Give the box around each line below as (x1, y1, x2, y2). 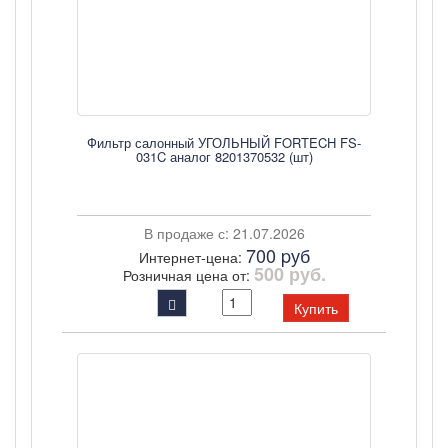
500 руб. (253, 261, 326, 287)
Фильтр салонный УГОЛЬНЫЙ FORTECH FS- (87, 133, 361, 152)
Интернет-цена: (138, 247, 246, 267)
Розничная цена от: (122, 265, 254, 285)
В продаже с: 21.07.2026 (143, 223, 305, 243)
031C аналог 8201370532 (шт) (135, 147, 313, 166)
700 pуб (245, 242, 310, 268)
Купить (294, 298, 338, 318)
